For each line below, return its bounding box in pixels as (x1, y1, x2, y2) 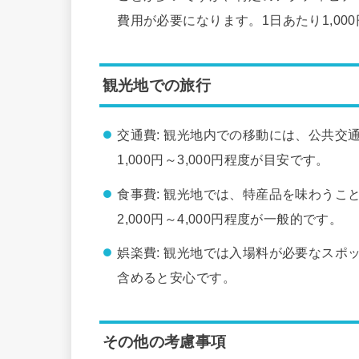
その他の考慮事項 (102, 333, 227, 351)
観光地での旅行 (102, 76, 211, 94)
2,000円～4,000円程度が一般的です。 (117, 211, 343, 226)
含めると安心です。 (117, 270, 236, 285)
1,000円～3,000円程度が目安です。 (117, 152, 329, 167)
